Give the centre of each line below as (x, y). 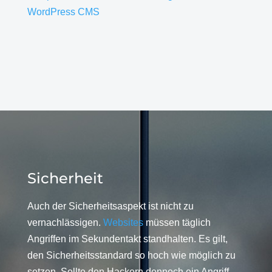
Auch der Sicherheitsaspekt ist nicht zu (110, 206)
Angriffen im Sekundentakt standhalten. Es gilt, (127, 239)
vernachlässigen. (65, 222)
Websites (123, 222)
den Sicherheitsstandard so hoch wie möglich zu (131, 255)
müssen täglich (177, 222)
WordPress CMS (63, 12)
